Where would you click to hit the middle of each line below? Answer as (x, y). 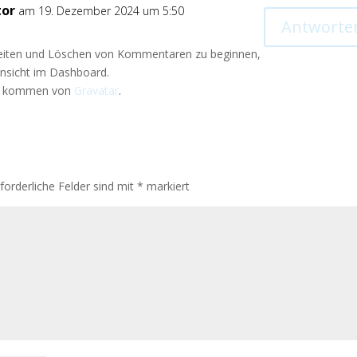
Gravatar (97, 90)
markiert (167, 186)
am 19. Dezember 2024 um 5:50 (102, 11)
